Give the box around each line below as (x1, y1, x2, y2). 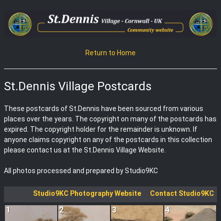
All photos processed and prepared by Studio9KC (4, 167, 158, 175)
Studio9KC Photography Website (33, 189, 141, 197)
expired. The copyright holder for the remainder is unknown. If (4, 125, 197, 133)
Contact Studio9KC (150, 189, 214, 197)
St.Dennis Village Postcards (4, 79, 151, 93)
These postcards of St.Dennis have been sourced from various (4, 105, 203, 112)
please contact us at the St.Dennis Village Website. (4, 146, 166, 154)
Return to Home (85, 49, 136, 57)
